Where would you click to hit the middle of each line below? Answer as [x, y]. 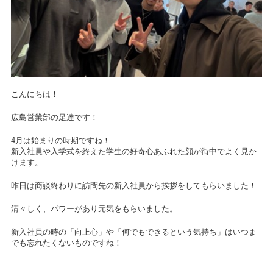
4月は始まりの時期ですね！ [60, 141]
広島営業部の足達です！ [54, 118]
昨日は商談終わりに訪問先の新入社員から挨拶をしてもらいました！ [133, 186]
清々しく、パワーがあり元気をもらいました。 [94, 209]
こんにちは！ [34, 95]
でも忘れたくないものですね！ [66, 243]
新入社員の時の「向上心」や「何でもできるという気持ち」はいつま [133, 232]
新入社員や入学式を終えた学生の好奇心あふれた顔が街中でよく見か [133, 152]
